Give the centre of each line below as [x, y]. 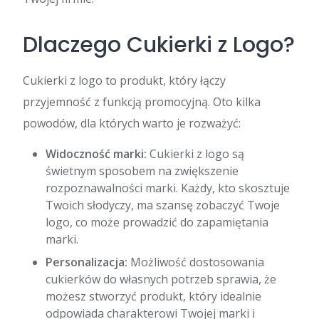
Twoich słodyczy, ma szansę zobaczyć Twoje [163, 205]
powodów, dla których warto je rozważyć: [132, 123]
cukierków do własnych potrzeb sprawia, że [161, 279]
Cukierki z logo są [195, 154]
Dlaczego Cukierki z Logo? [159, 45]
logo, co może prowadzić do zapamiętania [157, 222]
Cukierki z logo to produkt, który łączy [124, 80]
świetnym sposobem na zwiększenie [142, 171]
